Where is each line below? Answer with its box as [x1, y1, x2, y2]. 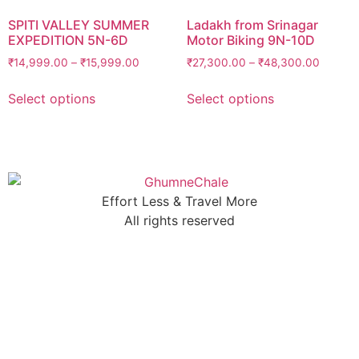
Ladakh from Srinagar [186, 17, 318, 34]
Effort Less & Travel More [102, 192, 257, 209]
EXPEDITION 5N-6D [8, 32, 128, 49]
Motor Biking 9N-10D [186, 32, 315, 49]
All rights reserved [124, 212, 235, 228]
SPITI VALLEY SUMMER [8, 17, 149, 34]
